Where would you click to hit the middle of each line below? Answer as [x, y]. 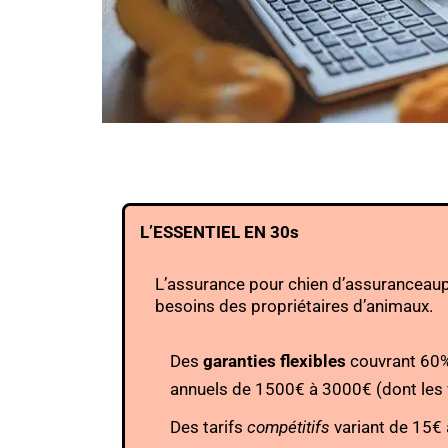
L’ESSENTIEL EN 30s [219, 232]
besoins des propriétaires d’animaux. [294, 306]
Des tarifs [208, 427]
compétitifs [288, 427]
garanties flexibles [274, 361]
